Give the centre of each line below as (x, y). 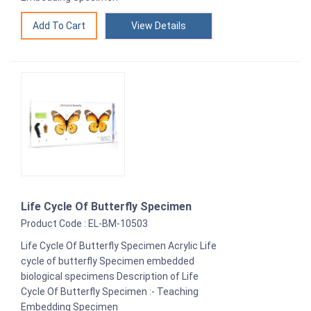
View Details (159, 25)
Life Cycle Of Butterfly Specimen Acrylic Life (119, 245)
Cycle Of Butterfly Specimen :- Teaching (110, 291)
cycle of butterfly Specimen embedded (108, 261)
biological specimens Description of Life (110, 276)
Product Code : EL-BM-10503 (84, 223)
